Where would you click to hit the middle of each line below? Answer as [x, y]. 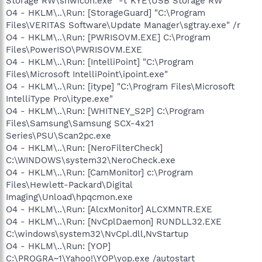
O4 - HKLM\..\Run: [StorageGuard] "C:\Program [106, 13]
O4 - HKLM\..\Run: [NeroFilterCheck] [84, 148]
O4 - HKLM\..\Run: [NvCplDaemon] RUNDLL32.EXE [114, 221]
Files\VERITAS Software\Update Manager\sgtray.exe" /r [123, 25]
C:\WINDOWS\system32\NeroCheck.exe [91, 160]
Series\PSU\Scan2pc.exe [58, 135]
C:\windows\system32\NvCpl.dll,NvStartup [97, 234]
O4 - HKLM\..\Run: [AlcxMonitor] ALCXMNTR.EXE [109, 209]
